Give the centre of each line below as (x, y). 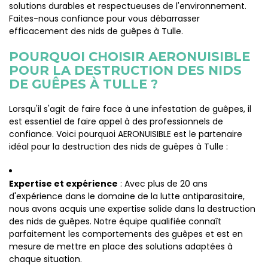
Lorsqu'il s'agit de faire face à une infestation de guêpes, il (130, 109)
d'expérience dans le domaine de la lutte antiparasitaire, (127, 196)
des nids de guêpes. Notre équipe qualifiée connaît (115, 221)
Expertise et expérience (63, 184)
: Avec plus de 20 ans (163, 184)
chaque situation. (45, 259)
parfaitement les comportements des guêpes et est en (126, 234)
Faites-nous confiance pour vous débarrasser (104, 19)
